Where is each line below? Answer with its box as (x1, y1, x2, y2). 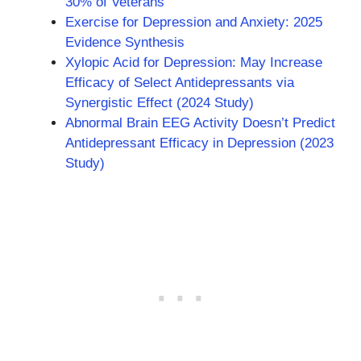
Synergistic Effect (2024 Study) (65, 94, 254, 110)
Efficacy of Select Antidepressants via (65, 74, 294, 90)
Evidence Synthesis (65, 34, 185, 50)
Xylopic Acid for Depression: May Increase (65, 54, 322, 70)
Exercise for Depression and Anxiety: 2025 (65, 14, 322, 30)
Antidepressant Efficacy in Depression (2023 (65, 135, 334, 151)
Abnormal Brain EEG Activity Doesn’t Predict (65, 114, 335, 131)
